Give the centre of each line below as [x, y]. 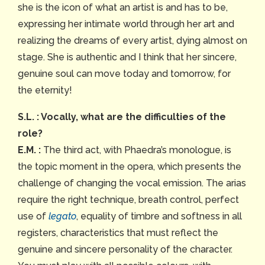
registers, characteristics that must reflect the [118, 233]
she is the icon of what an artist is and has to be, [123, 8]
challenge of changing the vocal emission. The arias [132, 183]
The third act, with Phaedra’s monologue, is [137, 150]
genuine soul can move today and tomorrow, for [124, 74]
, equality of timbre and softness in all [159, 216]
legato [62, 216]
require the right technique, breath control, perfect [128, 200]
